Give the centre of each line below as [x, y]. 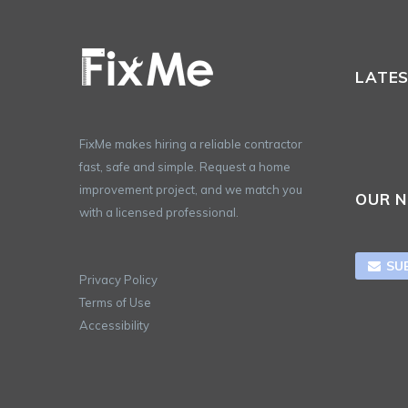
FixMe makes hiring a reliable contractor [191, 143]
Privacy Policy [118, 279]
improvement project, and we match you [191, 189]
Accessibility [114, 325]
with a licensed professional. [159, 212]
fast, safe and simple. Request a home [185, 166]
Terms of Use [115, 302]
